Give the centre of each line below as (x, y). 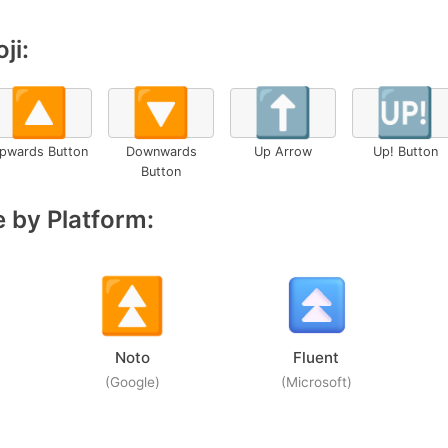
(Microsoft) (316, 382)
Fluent (316, 357)
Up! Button (405, 151)
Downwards (161, 151)
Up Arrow (283, 151)
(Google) (132, 382)
